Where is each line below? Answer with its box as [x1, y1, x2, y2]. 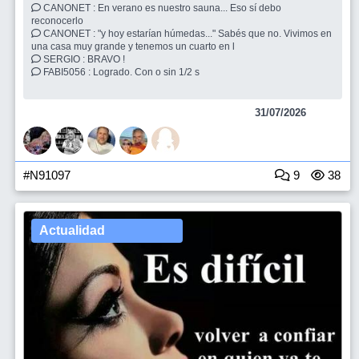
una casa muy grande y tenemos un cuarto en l [31, 40, 237, 52]
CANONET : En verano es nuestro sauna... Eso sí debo [41, 2, 98, 14]
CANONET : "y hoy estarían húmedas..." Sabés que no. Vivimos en [41, 27, 98, 39]
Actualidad [39, 223, 105, 237]
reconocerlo [31, 14, 86, 26]
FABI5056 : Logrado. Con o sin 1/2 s [93, 66, 202, 78]
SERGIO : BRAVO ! [87, 53, 130, 65]
